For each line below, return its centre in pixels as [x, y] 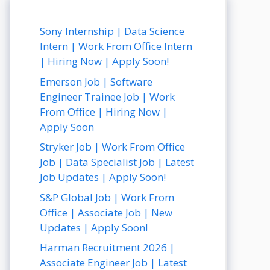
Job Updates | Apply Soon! [103, 177]
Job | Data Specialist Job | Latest [117, 162]
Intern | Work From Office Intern [116, 46]
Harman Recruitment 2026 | [107, 247]
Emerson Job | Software [96, 81]
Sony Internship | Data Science [112, 31]
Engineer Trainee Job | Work [107, 96]
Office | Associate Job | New [106, 212]
